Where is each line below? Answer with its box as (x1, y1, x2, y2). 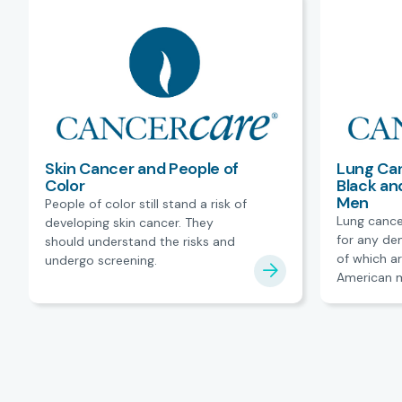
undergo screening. (45, 251, 157, 268)
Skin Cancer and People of (45, 157, 239, 179)
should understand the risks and (45, 232, 235, 249)
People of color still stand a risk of (45, 195, 247, 212)
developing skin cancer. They (45, 214, 214, 231)
